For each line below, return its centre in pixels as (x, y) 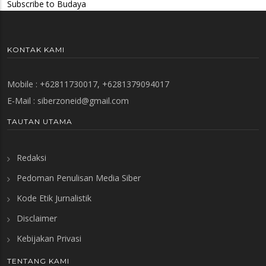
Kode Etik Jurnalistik (54, 198)
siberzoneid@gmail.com (83, 101)
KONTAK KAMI (36, 50)
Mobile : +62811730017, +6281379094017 (88, 84)
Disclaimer (37, 218)
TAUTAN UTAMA (40, 122)
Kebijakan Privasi (49, 239)
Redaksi (31, 158)
